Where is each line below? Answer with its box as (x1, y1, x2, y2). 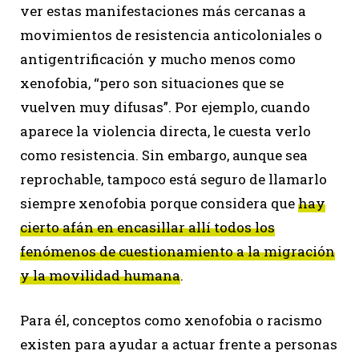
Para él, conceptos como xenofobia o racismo (20, 311, 322, 330)
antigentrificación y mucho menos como (20, 50, 296, 69)
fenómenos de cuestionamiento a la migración (20, 242, 335, 261)
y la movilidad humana (20, 266, 180, 285)
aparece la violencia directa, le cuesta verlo (20, 122, 311, 141)
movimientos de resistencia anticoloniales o (20, 26, 322, 45)
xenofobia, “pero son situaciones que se (20, 74, 284, 93)
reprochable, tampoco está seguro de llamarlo (20, 170, 327, 189)
